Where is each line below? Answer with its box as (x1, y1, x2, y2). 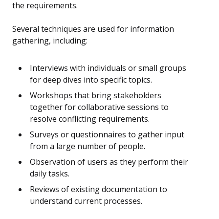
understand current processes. (30, 196, 142, 207)
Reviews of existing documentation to (30, 184, 167, 195)
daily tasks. (30, 168, 69, 179)
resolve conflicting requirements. (30, 113, 150, 125)
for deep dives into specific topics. (30, 74, 152, 86)
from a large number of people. (30, 141, 145, 152)
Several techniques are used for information (12, 23, 174, 35)
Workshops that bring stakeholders (30, 90, 161, 101)
